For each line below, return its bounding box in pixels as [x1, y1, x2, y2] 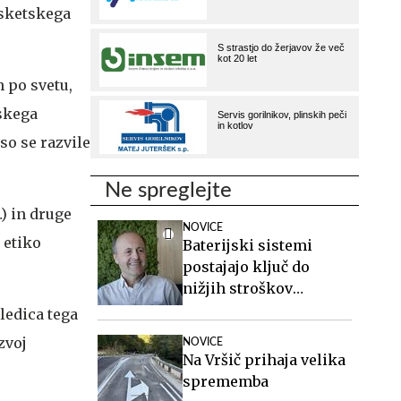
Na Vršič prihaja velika [183, 351, 346, 369]
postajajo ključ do [183, 258, 310, 276]
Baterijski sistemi [183, 236, 312, 254]
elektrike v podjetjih [183, 301, 330, 319]
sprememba [183, 372, 269, 390]
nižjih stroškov [183, 279, 293, 297]
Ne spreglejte [105, 180, 232, 201]
